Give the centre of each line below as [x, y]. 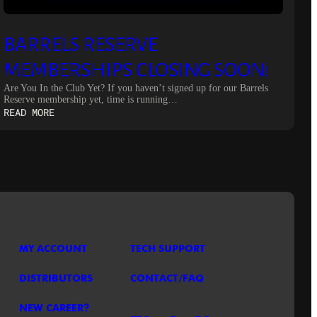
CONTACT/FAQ [167, 278]
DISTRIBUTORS [56, 278]
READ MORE [29, 112]
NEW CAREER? [54, 308]
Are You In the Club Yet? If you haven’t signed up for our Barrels [136, 88]
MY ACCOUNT [53, 249]
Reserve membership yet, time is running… [91, 99]
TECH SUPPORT [168, 249]
